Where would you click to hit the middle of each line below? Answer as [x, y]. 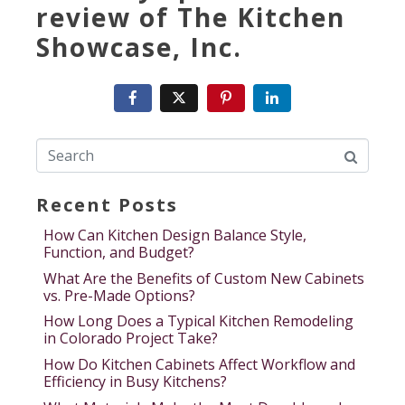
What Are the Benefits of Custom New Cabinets [204, 278]
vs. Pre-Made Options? [119, 295]
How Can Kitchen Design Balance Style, [175, 235]
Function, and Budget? [119, 253]
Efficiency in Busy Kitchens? [135, 381]
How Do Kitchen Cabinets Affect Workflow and [199, 364]
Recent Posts [107, 205]
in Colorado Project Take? [131, 339]
